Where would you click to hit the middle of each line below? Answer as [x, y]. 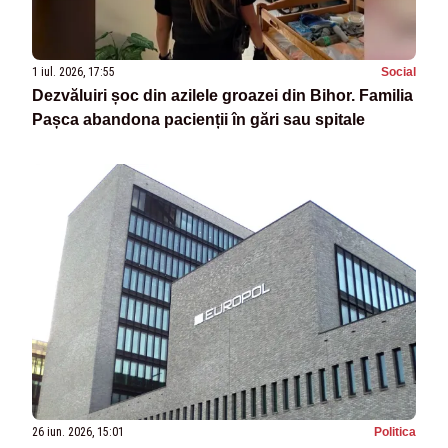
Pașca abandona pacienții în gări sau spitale [198, 120]
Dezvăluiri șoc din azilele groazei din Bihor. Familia [222, 96]
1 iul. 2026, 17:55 [73, 72]
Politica [395, 432]
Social [398, 72]
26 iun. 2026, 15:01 [78, 432]
